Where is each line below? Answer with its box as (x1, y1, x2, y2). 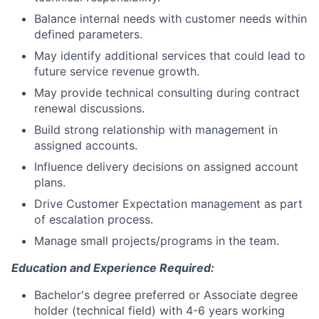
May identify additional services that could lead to (34, 48, 305, 63)
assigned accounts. (34, 138, 137, 152)
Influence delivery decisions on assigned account (34, 159, 298, 174)
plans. (34, 175, 66, 189)
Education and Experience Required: (11, 261, 214, 275)
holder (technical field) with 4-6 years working (34, 303, 285, 318)
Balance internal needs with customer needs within (34, 11, 307, 26)
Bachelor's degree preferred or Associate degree (34, 288, 298, 302)
